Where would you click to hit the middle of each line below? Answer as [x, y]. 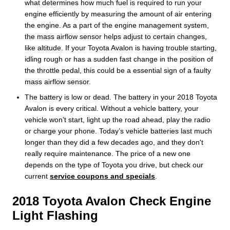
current [37, 176]
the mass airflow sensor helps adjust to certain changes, [116, 36]
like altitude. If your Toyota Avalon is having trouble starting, [121, 47]
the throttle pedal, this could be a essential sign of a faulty [118, 70]
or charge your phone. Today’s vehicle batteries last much [118, 131]
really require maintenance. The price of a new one [108, 153]
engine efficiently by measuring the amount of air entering [118, 14]
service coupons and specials [102, 176]
